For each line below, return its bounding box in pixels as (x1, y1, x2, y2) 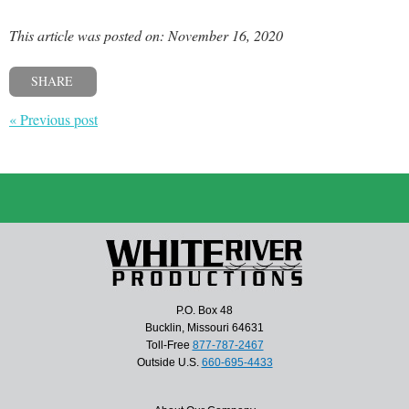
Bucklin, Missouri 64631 (145, 320, 264, 334)
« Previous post (9, 109, 98, 129)
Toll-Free (145, 338, 193, 351)
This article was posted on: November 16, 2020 (9, 26, 283, 46)
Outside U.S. (136, 355, 202, 369)
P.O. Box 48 (176, 303, 233, 317)
